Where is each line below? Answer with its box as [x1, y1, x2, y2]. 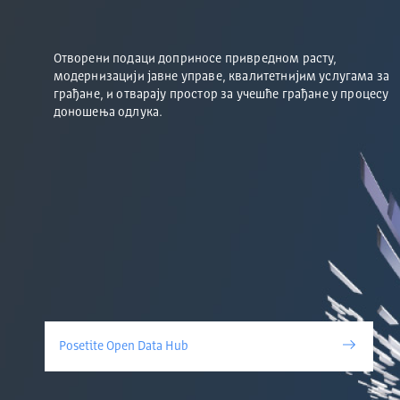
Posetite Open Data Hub [58, 340, 188, 353]
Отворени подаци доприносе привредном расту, [53, 53, 337, 65]
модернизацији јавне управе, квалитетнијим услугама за [53, 71, 390, 83]
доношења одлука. [53, 106, 163, 119]
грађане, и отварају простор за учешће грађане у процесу [53, 88, 389, 101]
